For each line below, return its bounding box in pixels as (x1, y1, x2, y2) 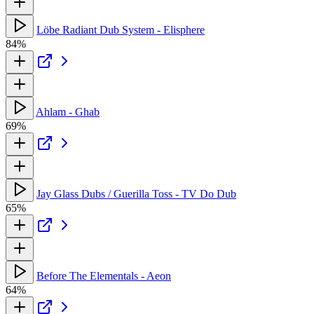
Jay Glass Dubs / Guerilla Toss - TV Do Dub (36, 187, 236, 200)
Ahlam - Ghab (36, 105, 100, 118)
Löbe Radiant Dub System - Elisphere (36, 23, 205, 36)
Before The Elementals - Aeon (36, 269, 171, 282)
